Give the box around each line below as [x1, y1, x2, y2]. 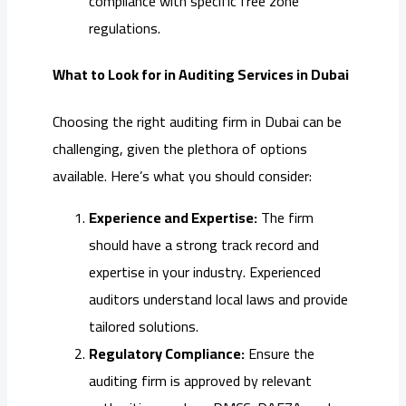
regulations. [89, 14, 160, 43]
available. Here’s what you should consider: [53, 161, 312, 189]
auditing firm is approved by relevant [89, 366, 312, 394]
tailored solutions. [89, 312, 198, 340]
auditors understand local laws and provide [89, 285, 348, 313]
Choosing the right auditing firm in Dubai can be [53, 107, 342, 135]
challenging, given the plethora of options [53, 134, 307, 162]
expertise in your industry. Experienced [89, 257, 321, 285]
